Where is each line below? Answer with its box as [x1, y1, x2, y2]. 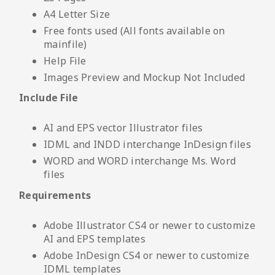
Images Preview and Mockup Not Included [44, 70, 246, 84]
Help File [44, 53, 87, 68]
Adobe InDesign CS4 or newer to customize [44, 248, 249, 262]
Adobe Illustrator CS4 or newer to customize [44, 218, 255, 232]
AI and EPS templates [44, 231, 146, 246]
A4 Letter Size [44, 7, 110, 21]
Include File [19, 91, 79, 105]
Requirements [19, 188, 91, 202]
